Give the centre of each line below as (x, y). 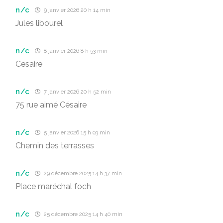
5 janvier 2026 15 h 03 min (76, 133)
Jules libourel (39, 23)
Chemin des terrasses (55, 146)
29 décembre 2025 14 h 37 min (82, 173)
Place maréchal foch (53, 186)
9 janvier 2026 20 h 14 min (77, 10)
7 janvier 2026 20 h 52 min (77, 92)
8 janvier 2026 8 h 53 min (75, 51)
